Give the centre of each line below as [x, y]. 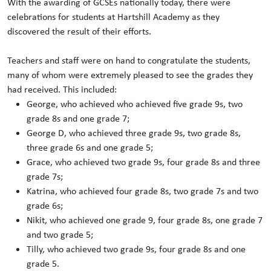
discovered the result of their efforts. [82, 31]
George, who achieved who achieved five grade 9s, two [135, 103]
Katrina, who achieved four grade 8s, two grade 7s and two [142, 191]
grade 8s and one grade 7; [78, 118]
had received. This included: [62, 89]
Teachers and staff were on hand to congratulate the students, [129, 60]
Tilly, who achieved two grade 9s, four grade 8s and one [136, 249]
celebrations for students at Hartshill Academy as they [113, 16]
